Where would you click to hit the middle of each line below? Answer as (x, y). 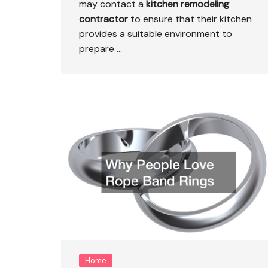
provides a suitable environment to (156, 33)
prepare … (100, 48)
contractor (103, 19)
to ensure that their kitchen (190, 19)
